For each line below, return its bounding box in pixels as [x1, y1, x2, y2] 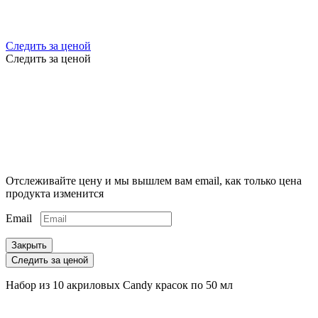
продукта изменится [6, 187, 104, 199]
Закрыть [11, 239, 47, 251]
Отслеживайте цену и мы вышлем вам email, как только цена [6, 174, 302, 187]
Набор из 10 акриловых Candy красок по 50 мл [6, 278, 233, 291]
